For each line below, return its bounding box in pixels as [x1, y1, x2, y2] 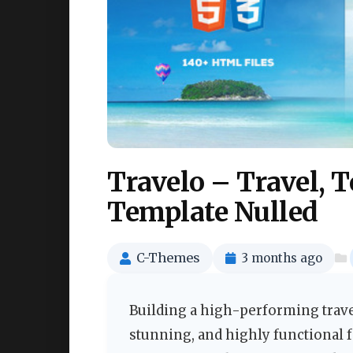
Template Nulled [107, 195, 318, 229]
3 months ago [241, 250, 322, 266]
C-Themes [136, 250, 200, 266]
